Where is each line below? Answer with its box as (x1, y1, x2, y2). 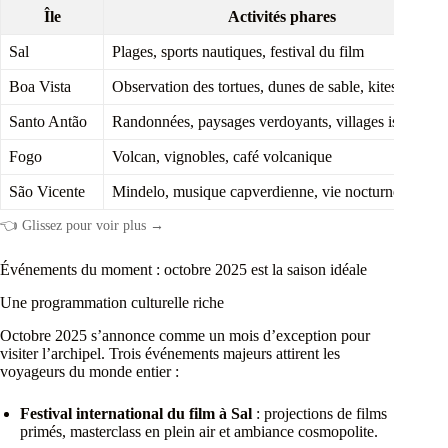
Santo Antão (9, 113, 87, 131)
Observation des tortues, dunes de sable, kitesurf (112, 78, 415, 96)
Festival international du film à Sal (20, 404, 252, 422)
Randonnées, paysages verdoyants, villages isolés (112, 113, 423, 131)
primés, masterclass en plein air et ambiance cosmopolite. (20, 422, 378, 440)
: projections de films (252, 404, 387, 422)
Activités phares (228, 8, 336, 26)
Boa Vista (9, 78, 71, 96)
